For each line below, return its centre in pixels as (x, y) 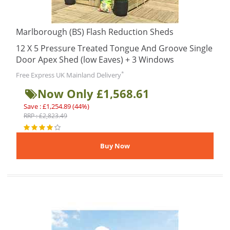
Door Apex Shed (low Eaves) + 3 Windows (95, 60)
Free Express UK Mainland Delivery (69, 75)
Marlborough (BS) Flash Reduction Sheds (95, 32)
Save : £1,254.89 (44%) (56, 106)
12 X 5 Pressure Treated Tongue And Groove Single (114, 48)
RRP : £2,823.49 (45, 116)
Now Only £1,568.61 (93, 93)
